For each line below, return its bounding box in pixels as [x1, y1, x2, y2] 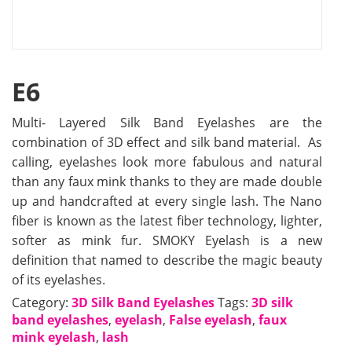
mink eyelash [12, 328, 96, 346]
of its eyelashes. [12, 270, 105, 288]
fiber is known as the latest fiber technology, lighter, [12, 211, 322, 229]
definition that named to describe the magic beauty [12, 251, 322, 269]
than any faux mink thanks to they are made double [12, 172, 322, 190]
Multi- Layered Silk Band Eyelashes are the [12, 113, 322, 131]
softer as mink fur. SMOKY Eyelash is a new [12, 231, 322, 249]
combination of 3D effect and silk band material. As [12, 133, 322, 151]
